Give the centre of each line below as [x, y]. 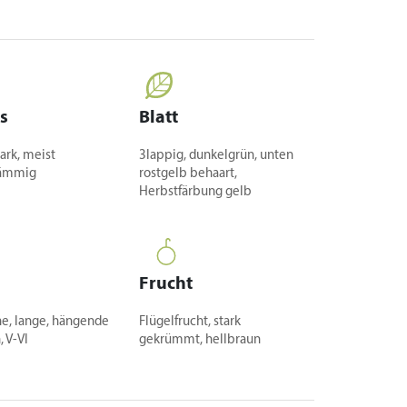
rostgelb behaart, [189, 174]
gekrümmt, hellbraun [200, 340]
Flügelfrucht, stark [190, 322]
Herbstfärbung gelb [196, 192]
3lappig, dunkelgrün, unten [217, 156]
